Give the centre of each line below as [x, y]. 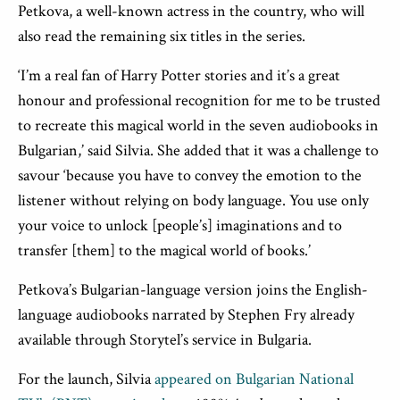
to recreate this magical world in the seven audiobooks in [198, 125]
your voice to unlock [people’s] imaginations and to [180, 225]
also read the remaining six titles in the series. [162, 36]
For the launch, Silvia [86, 379]
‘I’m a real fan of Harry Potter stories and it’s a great [179, 75]
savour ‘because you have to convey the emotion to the [190, 175]
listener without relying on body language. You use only [193, 200]
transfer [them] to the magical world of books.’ [164, 250]
